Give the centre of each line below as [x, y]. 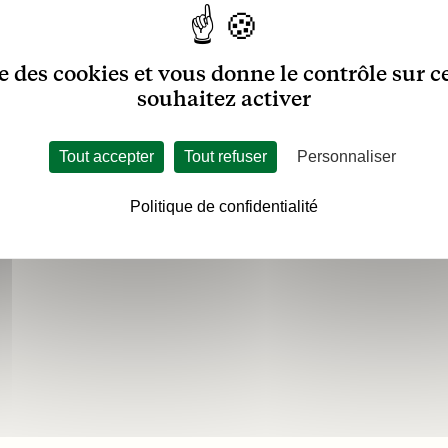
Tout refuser [225, 156]
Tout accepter [106, 156]
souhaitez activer [223, 98]
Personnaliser [346, 156]
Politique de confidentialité [223, 206]
